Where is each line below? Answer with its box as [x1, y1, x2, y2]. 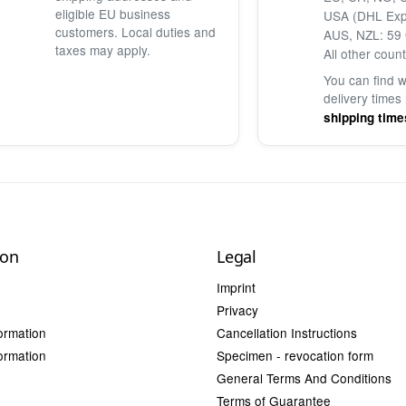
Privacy [217, 300, 258, 319]
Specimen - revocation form [217, 345, 373, 364]
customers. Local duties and [55, 22, 216, 41]
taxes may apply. [55, 40, 150, 59]
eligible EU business [55, 4, 170, 23]
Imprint [217, 277, 256, 296]
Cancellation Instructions [217, 323, 357, 342]
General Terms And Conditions [217, 368, 391, 387]
